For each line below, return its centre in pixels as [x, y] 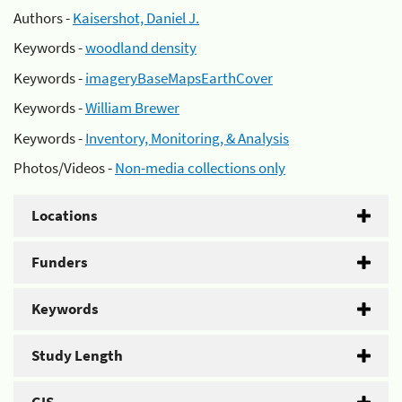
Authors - [43, 17]
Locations [65, 215]
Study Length [77, 355]
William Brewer [132, 108]
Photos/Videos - [64, 168]
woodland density [141, 48]
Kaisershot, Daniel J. [136, 17]
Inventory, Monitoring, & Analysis [187, 138]
